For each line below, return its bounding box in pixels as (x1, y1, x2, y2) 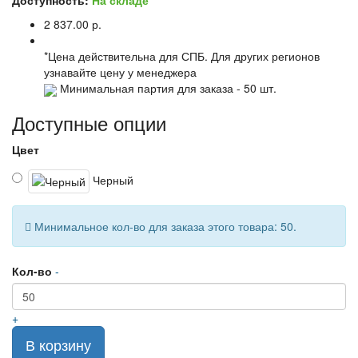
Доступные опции (12, 108, 166, 137)
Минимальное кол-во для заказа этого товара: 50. (31, 217, 296, 234)
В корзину (26, 333, 91, 355)
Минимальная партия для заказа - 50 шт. (57, 80, 276, 97)
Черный (89, 171, 133, 188)
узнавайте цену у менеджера (44, 64, 197, 81)
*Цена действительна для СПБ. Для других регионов (44, 48, 320, 65)
